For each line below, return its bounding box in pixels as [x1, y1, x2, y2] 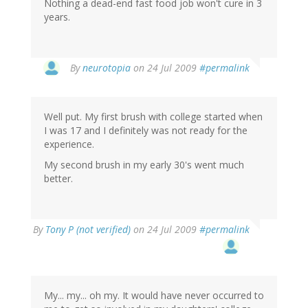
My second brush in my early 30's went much [44, 158, 244, 172]
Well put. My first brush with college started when [44, 110, 263, 124]
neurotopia [82, 61, 131, 75]
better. [44, 172, 73, 186]
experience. [44, 137, 94, 151]
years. [44, 10, 70, 24]
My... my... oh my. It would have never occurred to [44, 289, 264, 302]
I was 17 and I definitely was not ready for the [44, 124, 247, 137]
